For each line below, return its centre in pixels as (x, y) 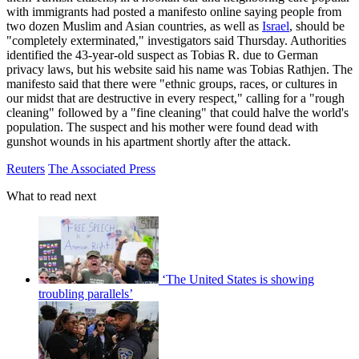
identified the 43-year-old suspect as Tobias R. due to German (162, 55)
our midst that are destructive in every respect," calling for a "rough (175, 99)
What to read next (51, 196)
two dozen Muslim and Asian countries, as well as (134, 26)
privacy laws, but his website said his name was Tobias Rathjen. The (179, 70)
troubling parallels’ (86, 294)
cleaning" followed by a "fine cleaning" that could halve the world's (177, 113)
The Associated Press (102, 169)
